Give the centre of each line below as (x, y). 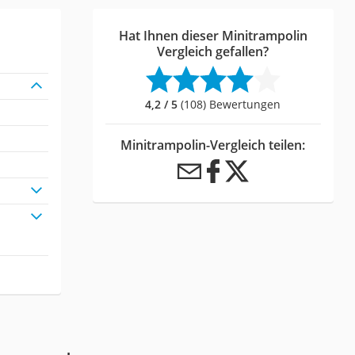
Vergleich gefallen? (213, 51)
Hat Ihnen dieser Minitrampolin (213, 35)
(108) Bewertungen (229, 104)
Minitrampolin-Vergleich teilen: (213, 145)
